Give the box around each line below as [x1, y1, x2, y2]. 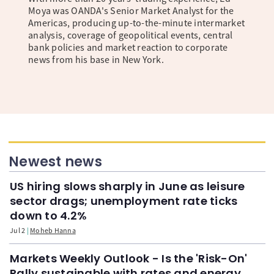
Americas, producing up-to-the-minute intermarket [28, 17, 245, 29]
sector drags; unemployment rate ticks [10, 193, 238, 209]
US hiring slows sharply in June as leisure [10, 179, 245, 194]
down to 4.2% [10, 208, 87, 223]
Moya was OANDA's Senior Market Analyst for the [28, 4, 234, 17]
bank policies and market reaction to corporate [28, 41, 228, 53]
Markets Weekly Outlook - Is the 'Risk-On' [10, 251, 248, 266]
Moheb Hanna [30, 226, 76, 235]
